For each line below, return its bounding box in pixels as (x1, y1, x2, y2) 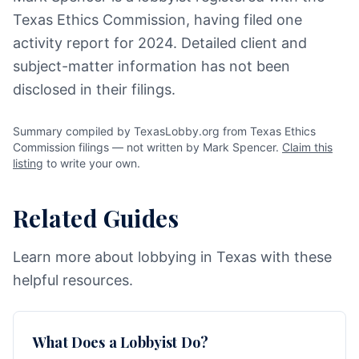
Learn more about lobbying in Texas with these (13, 248, 332, 265)
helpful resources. (13, 272, 133, 288)
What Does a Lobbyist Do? (33, 333, 209, 352)
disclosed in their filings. (13, 81, 175, 98)
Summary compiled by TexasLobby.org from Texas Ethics (13, 124, 316, 138)
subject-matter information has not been (13, 58, 290, 75)
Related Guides (13, 202, 179, 233)
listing (13, 156, 43, 170)
